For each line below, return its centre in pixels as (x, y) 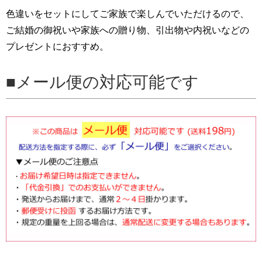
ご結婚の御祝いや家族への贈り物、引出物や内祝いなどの (127, 30)
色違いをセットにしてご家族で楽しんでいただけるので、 (127, 14)
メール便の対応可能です (107, 82)
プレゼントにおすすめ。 (57, 47)
